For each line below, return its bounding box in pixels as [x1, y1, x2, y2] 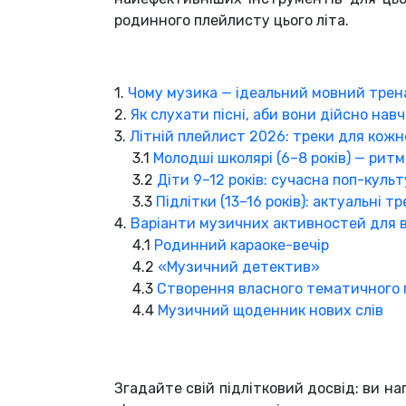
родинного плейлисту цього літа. [114, 12, 349, 30]
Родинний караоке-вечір [154, 237, 329, 255]
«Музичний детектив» [158, 258, 320, 276]
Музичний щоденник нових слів [158, 302, 383, 320]
